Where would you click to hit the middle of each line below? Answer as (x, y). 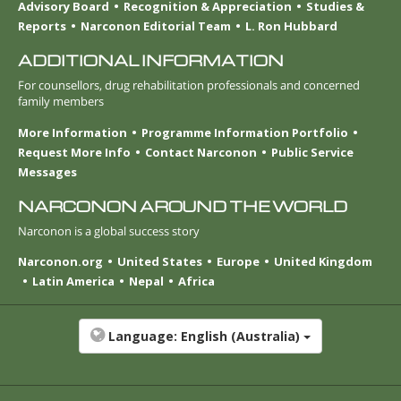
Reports (42, 26)
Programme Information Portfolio (245, 132)
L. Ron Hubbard (291, 26)
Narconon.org (60, 261)
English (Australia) (240, 336)
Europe (238, 261)
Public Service (312, 152)
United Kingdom (323, 261)
